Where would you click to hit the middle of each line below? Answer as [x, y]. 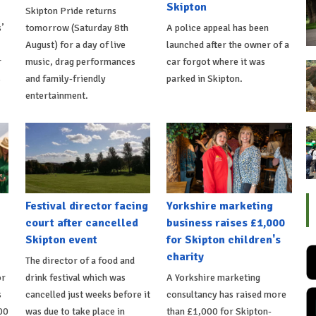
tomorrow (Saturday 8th [77, 28]
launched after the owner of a [228, 44]
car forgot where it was [216, 61]
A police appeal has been [218, 28]
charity [186, 256]
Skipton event [61, 239]
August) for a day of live [75, 44]
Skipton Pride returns [71, 11]
